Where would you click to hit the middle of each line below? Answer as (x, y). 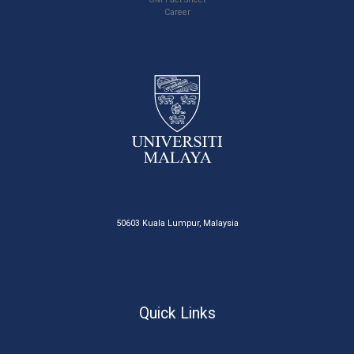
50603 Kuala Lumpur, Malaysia (177, 223)
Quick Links (177, 314)
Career (177, 13)
